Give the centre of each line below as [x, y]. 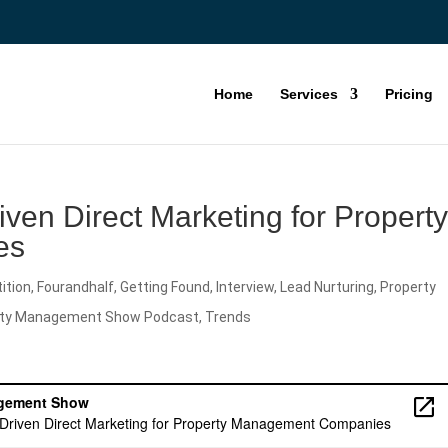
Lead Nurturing [327, 286]
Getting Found [165, 286]
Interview [245, 286]
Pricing [409, 93]
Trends [228, 316]
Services [309, 93]
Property [408, 286]
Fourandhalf [76, 286]
